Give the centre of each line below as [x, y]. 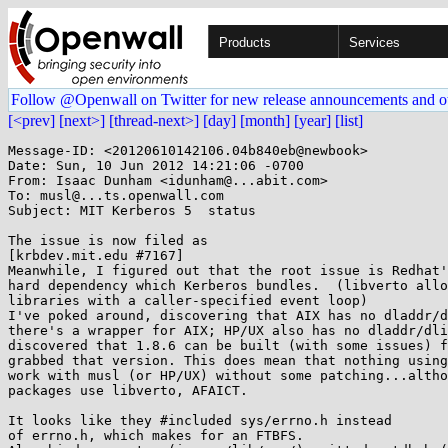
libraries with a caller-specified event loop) [188, 300]
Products [245, 42]
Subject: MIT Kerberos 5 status [132, 210]
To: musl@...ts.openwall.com [116, 195]
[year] [312, 120]
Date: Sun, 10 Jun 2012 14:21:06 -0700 [156, 165]
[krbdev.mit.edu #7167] [96, 255]
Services [374, 42]
